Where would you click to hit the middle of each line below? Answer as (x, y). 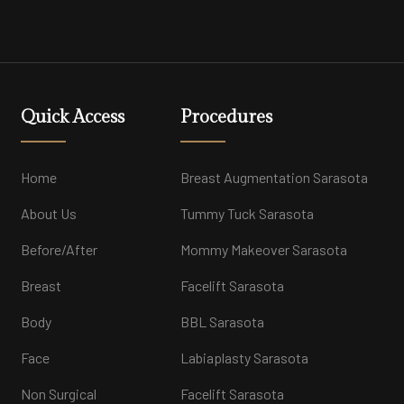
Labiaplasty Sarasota (245, 357)
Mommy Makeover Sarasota (264, 249)
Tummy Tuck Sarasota (248, 213)
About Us (48, 213)
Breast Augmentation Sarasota (275, 177)
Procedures (227, 117)
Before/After (59, 249)
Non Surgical (58, 393)
